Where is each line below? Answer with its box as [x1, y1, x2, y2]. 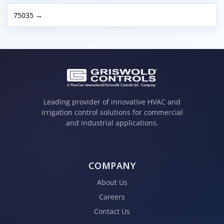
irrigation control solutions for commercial [41, 107, 183, 117]
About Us [96, 177, 127, 187]
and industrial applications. [65, 118, 158, 128]
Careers [99, 191, 125, 201]
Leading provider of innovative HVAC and [43, 97, 180, 107]
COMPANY [88, 159, 136, 171]
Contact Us [94, 206, 130, 216]
